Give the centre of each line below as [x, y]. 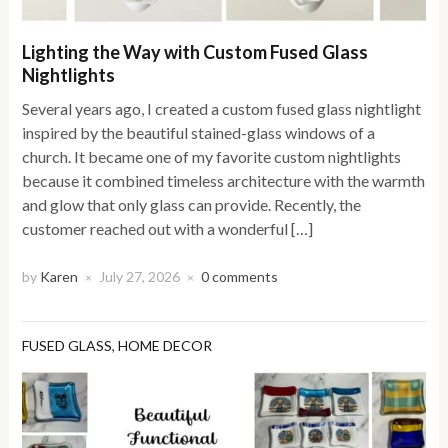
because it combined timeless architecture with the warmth [224, 181]
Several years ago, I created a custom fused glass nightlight [222, 109]
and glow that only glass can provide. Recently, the [192, 205]
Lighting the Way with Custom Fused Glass [195, 52]
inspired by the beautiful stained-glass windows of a [199, 133]
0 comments [240, 277]
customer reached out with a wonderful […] [168, 229]
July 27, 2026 [140, 277]
